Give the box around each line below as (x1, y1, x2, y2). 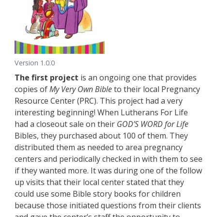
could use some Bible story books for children (15, 188, 181, 199)
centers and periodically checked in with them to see (15, 154, 202, 164)
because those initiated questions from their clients (15, 200, 201, 211)
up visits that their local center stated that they (15, 177, 184, 187)
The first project (15, 72, 78, 83)
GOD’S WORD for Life (117, 119, 188, 129)
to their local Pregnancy (112, 84, 200, 94)
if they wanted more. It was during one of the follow (15, 165, 202, 176)
